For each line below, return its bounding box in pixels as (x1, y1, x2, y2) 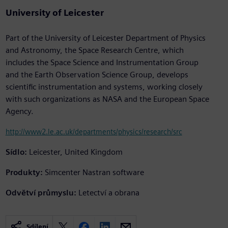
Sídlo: (5, 147, 27, 157)
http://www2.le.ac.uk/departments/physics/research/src (5, 127, 182, 136)
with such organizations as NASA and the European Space (5, 94, 209, 104)
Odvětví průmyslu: (5, 188, 76, 198)
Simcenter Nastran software (44, 167, 144, 178)
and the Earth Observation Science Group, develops (5, 70, 188, 80)
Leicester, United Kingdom (28, 147, 123, 157)
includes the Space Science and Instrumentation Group (5, 58, 198, 68)
